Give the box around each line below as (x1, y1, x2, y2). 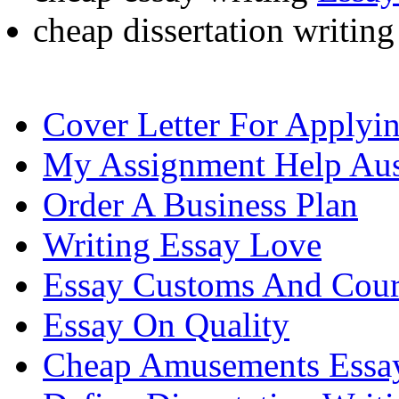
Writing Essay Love (43, 224, 322, 264)
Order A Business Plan (43, 184, 358, 224)
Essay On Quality (43, 305, 289, 344)
